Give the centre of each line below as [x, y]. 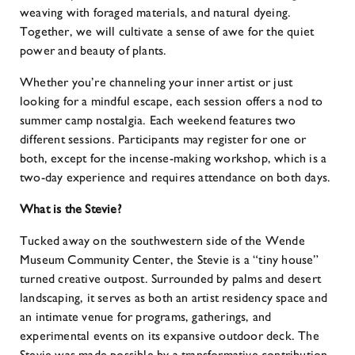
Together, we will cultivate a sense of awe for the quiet [167, 31]
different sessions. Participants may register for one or [163, 139]
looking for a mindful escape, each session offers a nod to [172, 101]
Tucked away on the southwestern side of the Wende [162, 240]
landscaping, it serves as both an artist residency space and [174, 298]
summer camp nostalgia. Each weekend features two [158, 120]
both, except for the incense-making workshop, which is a [174, 158]
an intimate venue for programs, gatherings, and [146, 317]
